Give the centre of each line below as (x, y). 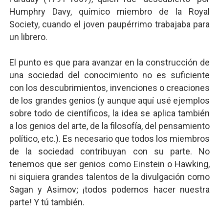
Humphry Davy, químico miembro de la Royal (109, 11)
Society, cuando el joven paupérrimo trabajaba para (109, 24)
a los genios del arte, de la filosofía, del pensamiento (109, 126)
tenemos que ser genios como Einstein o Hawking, (109, 164)
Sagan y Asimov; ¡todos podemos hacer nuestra (109, 189)
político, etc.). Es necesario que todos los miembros (109, 139)
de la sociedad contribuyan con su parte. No (109, 151)
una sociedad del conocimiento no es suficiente (109, 75)
